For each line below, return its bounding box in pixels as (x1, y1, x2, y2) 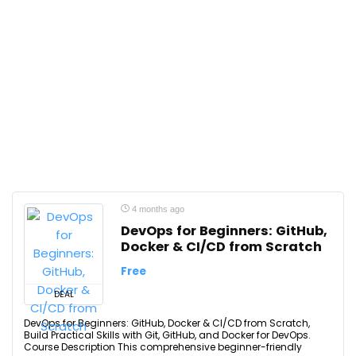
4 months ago (130, 204, 184, 214)
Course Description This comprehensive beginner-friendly (24, 340, 302, 354)
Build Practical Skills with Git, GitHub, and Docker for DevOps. (24, 328, 311, 342)
